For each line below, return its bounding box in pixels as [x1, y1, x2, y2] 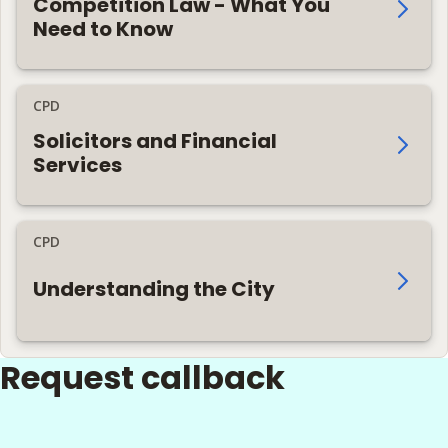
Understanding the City [33, 274, 275, 303]
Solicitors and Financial [33, 126, 277, 155]
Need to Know [33, 14, 173, 43]
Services [33, 150, 122, 179]
